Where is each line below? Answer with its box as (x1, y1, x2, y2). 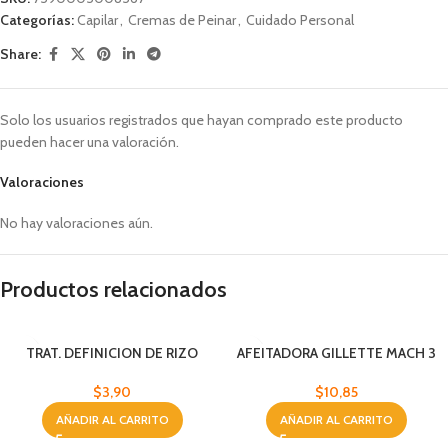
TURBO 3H (302, 362, 370, 381)
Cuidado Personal (246, 10, 354, 29)
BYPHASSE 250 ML (52, 362, 172, 381)
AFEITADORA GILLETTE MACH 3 (236, 343, 436, 362)
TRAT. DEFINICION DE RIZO (26, 343, 198, 362)
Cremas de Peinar (128, 10, 236, 29)
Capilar (77, 10, 118, 29)
